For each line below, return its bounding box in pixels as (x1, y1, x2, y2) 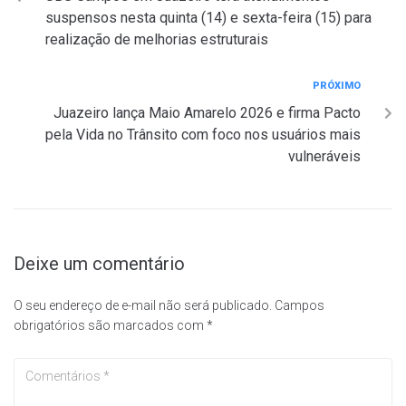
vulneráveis (288, 148, 361, 166)
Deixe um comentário (14, 253, 185, 275)
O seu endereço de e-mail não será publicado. (14, 298, 272, 314)
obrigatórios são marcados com (14, 318, 207, 333)
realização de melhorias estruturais (45, 31, 268, 49)
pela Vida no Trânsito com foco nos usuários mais (45, 126, 361, 144)
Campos (275, 298, 324, 314)
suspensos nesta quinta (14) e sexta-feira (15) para (45, 9, 372, 27)
